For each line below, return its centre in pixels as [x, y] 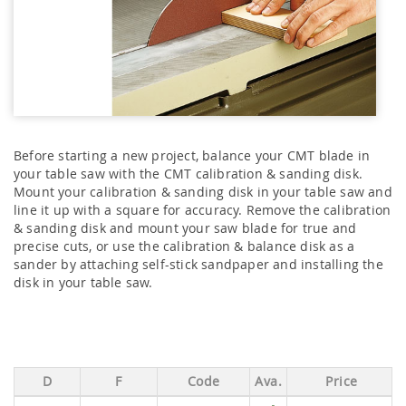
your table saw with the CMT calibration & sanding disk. [188, 174]
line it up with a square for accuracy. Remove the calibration [203, 210]
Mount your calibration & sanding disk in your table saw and [203, 192]
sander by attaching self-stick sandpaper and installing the [198, 265]
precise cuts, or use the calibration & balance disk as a [184, 246]
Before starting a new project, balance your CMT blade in [192, 156]
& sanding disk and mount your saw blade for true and [185, 228]
